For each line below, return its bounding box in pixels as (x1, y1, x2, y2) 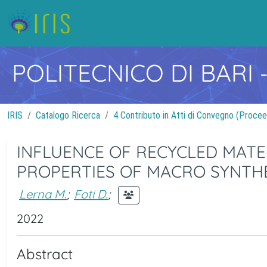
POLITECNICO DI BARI (12, 58, 260, 88)
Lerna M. (19, 186, 67, 201)
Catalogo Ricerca (36, 110, 100, 121)
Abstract (17, 245, 73, 263)
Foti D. (74, 186, 108, 201)
